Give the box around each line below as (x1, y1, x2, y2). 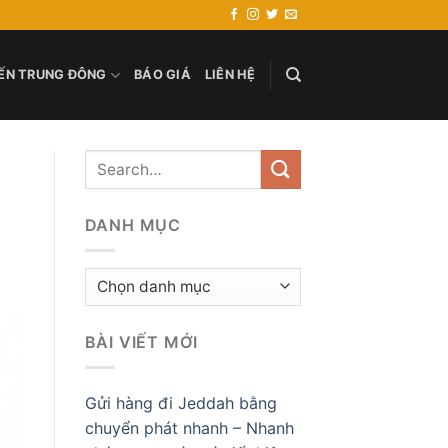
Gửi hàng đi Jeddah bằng (84, 393, 277, 413)
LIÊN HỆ (204, 67, 256, 82)
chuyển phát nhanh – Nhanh (84, 418, 294, 438)
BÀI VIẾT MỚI (84, 332, 199, 353)
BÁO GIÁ (134, 67, 191, 82)
